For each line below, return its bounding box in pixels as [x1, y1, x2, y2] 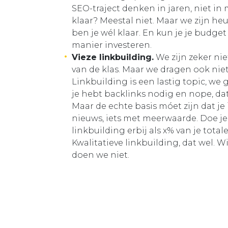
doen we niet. [72, 150, 131, 160]
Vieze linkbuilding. [72, 52, 154, 63]
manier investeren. [72, 40, 152, 50]
